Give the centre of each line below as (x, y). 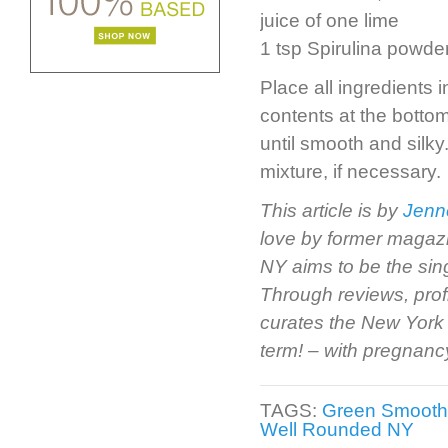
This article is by (331, 210)
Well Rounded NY (337, 429)
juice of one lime (329, 20)
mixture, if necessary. (350, 171)
